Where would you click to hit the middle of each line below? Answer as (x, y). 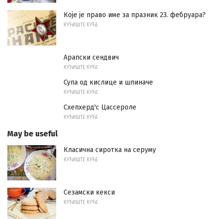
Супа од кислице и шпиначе (108, 83)
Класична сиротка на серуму (110, 150)
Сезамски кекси (89, 192)
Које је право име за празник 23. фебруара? (135, 15)
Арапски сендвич (91, 58)
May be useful (33, 134)
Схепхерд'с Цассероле (100, 108)
